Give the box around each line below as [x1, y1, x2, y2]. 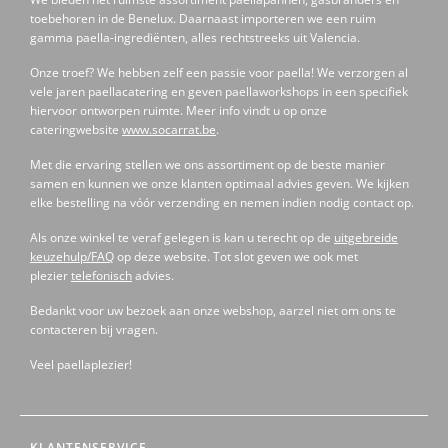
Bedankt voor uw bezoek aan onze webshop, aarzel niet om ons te [30, 302, 396, 320]
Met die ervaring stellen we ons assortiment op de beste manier [30, 156, 385, 174]
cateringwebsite [30, 121, 122, 139]
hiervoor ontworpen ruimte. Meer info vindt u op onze [30, 102, 327, 120]
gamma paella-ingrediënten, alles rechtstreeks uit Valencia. [30, 29, 360, 47]
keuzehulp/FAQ [30, 248, 114, 266]
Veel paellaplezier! [30, 356, 132, 374]
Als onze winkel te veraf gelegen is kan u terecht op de [30, 229, 334, 247]
